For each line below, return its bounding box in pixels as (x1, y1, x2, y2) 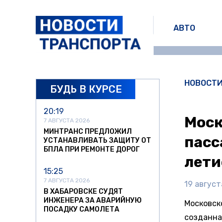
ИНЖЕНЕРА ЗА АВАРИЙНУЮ (44, 196, 142, 205)
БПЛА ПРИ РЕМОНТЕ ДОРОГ (44, 145, 140, 154)
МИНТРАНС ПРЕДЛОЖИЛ (44, 127, 132, 136)
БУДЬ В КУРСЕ (50, 83, 122, 95)
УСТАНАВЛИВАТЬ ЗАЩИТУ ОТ (44, 136, 151, 145)
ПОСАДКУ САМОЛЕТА (44, 205, 119, 214)
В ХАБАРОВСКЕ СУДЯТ (44, 187, 123, 196)
